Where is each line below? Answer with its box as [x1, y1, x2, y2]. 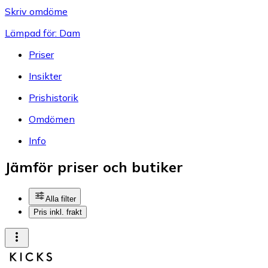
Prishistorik [29, 91, 78, 103]
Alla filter [45, 194, 76, 204]
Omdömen [29, 112, 75, 125]
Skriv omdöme [5, 5, 68, 17]
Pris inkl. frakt [33, 208, 82, 217]
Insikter [29, 69, 62, 82]
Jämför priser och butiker [5, 158, 183, 176]
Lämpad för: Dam [5, 26, 80, 39]
